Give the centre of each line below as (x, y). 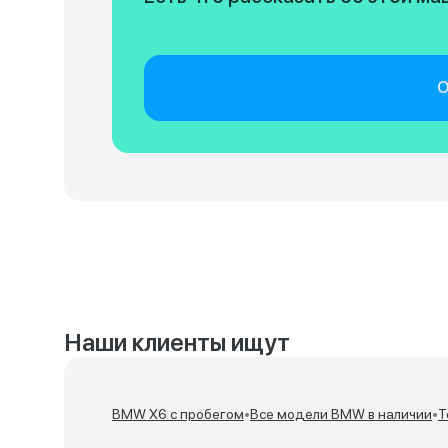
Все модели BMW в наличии (341, 414)
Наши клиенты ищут (177, 342)
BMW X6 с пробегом (178, 414)
